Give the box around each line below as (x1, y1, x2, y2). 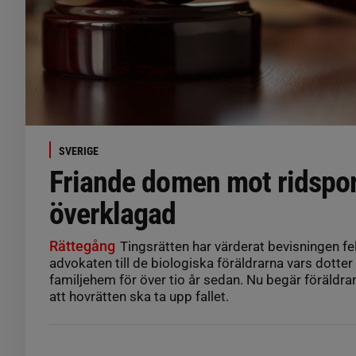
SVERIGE (59, 145, 99, 158)
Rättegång (49, 238, 115, 255)
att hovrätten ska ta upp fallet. (49, 288, 229, 305)
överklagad (49, 196, 176, 232)
